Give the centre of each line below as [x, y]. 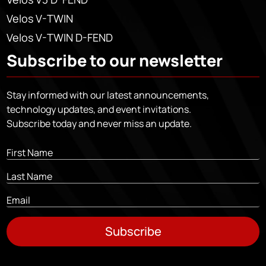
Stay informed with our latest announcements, [108, 95]
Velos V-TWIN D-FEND [60, 37]
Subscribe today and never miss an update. [99, 123]
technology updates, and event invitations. [99, 109]
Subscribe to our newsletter [115, 60]
